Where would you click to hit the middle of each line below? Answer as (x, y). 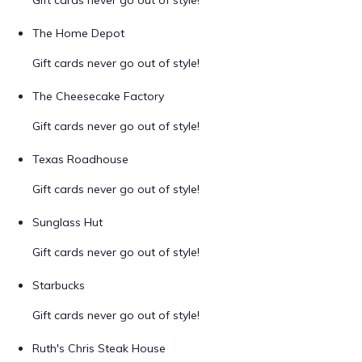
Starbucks (59, 285)
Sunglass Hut (67, 222)
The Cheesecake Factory (98, 96)
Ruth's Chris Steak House (99, 348)
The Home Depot (78, 33)
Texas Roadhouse (80, 159)
